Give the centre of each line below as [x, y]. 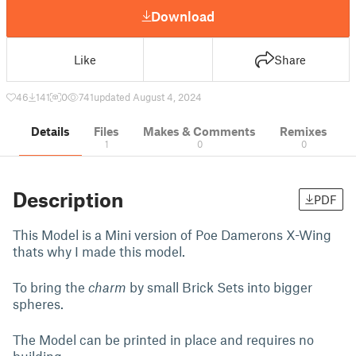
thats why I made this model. [101, 251]
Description [68, 199]
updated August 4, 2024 [148, 97]
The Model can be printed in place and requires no [163, 339]
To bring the [50, 287]
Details [50, 131]
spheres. [38, 304]
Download [183, 15]
